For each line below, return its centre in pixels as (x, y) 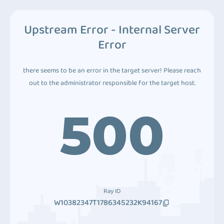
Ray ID (112, 191)
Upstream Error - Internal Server (112, 30)
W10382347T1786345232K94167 (108, 203)
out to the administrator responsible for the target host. (112, 83)
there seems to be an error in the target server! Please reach (112, 70)
